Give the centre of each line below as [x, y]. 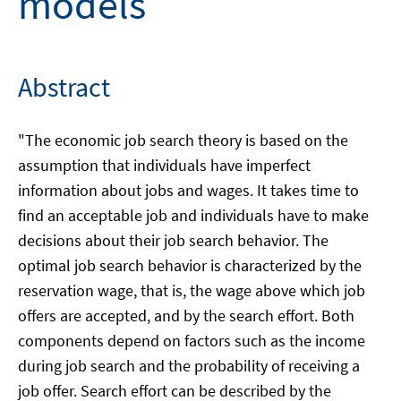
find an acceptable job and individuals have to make [193, 215]
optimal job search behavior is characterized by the [190, 265]
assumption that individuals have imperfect [164, 165]
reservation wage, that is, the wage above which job [192, 290]
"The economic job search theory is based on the [183, 140]
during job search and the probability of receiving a [189, 366]
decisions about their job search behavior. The [173, 240]
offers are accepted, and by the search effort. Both [186, 316]
